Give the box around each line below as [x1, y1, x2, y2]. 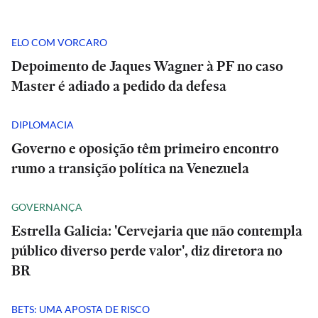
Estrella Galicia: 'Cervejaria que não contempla [11, 221, 302, 241]
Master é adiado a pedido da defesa [11, 76, 226, 96]
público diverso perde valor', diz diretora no [11, 241, 283, 261]
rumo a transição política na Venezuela [11, 158, 249, 178]
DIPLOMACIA [11, 118, 74, 131]
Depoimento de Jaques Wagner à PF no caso [11, 56, 283, 76]
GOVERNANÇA [11, 200, 82, 213]
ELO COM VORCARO [11, 35, 107, 48]
